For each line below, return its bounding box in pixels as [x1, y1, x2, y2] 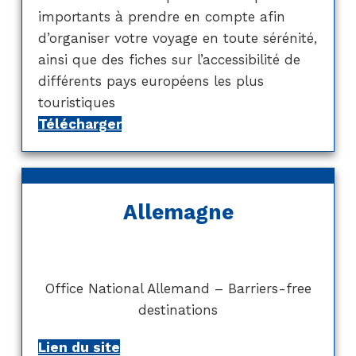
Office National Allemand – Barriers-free [44, 280, 311, 296]
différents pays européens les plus [37, 72, 264, 89]
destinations [138, 301, 218, 318]
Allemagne [122, 199, 234, 224]
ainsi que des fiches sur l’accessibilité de [37, 51, 300, 68]
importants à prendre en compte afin [37, 8, 285, 25]
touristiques [37, 94, 115, 110]
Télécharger [37, 115, 122, 132]
